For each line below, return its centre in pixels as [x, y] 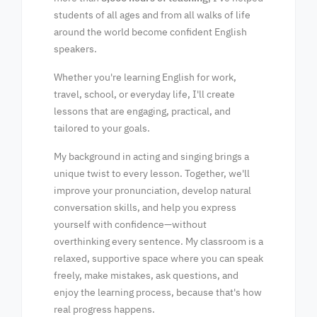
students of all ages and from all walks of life [152, 15]
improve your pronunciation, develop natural [152, 190]
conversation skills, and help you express [145, 207]
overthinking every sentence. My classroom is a [158, 241]
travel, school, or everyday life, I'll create [144, 94]
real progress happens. [104, 309]
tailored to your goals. [102, 128]
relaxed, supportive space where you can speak [158, 258]
